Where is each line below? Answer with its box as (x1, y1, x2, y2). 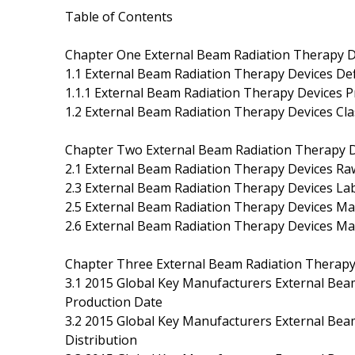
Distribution (65, 330, 137, 349)
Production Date (65, 292, 162, 311)
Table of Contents (65, 7, 173, 25)
